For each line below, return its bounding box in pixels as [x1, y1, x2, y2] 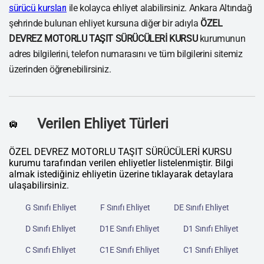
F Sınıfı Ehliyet [100, 203, 150, 213]
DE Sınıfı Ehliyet [174, 203, 229, 213]
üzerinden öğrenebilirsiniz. [9, 64, 111, 75]
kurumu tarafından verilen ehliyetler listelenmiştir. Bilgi [9, 157, 233, 169]
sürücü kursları [9, 2, 67, 14]
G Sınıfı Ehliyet [25, 203, 77, 213]
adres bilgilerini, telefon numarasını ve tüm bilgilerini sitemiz [9, 48, 243, 60]
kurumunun [197, 33, 246, 45]
